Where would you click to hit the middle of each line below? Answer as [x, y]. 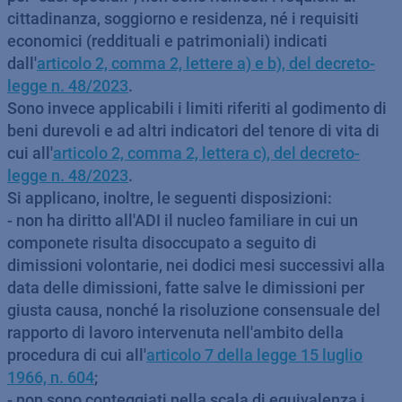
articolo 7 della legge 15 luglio [254, 355]
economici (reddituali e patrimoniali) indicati [167, 41]
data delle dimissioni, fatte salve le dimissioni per [186, 288]
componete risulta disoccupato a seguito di [162, 243]
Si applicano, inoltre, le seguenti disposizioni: [170, 198]
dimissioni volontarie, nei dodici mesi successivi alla [196, 265]
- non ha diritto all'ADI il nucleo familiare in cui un [183, 220]
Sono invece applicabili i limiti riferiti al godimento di [197, 108]
